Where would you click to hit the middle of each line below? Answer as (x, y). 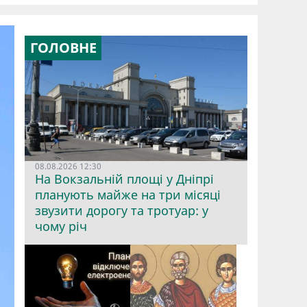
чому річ (61, 226)
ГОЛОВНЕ (63, 47)
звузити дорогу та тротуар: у (122, 210)
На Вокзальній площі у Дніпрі (124, 179)
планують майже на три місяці (128, 194)
